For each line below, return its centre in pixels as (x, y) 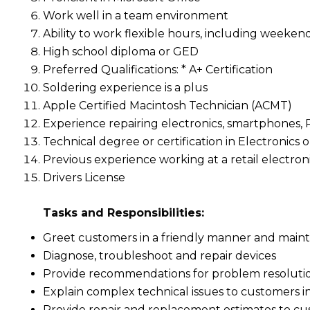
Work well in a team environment (136, 16)
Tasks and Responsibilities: (124, 213)
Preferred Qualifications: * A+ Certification (158, 70)
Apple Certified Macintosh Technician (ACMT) (167, 106)
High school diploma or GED (121, 52)
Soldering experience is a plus (125, 88)
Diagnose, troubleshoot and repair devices (159, 256)
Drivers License (84, 177)
